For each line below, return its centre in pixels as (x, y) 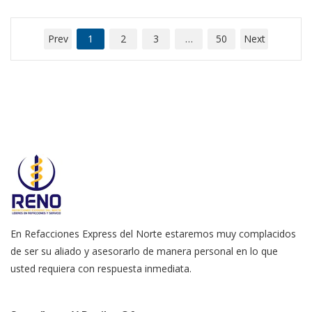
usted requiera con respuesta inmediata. (101, 269)
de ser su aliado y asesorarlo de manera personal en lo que (144, 251)
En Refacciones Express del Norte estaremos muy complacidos (153, 234)
